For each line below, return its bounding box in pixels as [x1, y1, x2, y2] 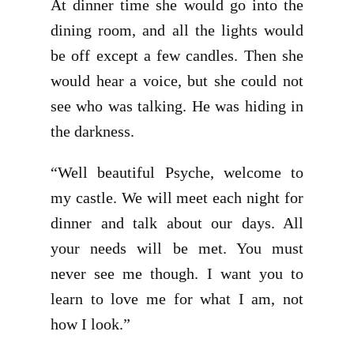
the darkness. [51, 122, 134, 140]
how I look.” [51, 315, 130, 333]
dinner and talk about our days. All [51, 214, 303, 232]
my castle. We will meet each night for [51, 189, 303, 206]
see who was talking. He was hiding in [51, 97, 303, 115]
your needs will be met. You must [51, 239, 303, 257]
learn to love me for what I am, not [51, 290, 303, 307]
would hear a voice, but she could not [51, 72, 303, 89]
